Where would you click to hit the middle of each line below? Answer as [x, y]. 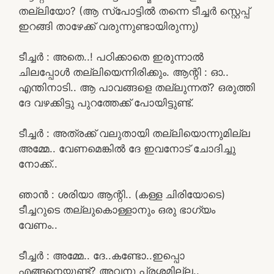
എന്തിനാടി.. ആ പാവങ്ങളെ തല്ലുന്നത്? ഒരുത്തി [137, 87]
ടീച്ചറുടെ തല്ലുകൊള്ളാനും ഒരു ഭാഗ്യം [117, 209]
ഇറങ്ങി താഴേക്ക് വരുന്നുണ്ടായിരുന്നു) [109, 26]
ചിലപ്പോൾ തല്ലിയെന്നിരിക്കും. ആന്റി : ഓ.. [124, 72]
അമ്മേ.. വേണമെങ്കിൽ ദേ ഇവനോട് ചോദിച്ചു [127, 148]
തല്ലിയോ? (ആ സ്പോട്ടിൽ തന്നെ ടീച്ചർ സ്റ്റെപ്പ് [134, 11]
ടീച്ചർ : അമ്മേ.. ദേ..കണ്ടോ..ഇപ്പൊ [102, 255]
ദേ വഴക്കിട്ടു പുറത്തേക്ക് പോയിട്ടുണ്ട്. [106, 102]
